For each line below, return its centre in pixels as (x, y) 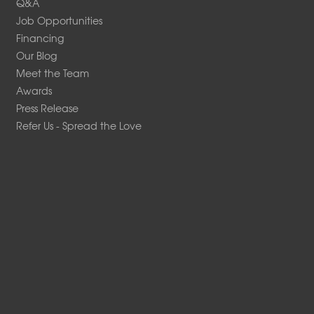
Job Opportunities (60, 20)
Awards (34, 90)
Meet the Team (53, 73)
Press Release (48, 108)
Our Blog (37, 55)
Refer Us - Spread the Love (79, 125)
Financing (40, 37)
